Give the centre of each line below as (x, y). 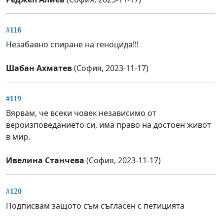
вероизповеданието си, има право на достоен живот (109, 125)
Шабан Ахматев (39, 68)
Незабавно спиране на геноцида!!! (72, 45)
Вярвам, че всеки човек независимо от (81, 113)
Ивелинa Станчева (45, 161)
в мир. (18, 137)
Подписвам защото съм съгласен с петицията (95, 205)
